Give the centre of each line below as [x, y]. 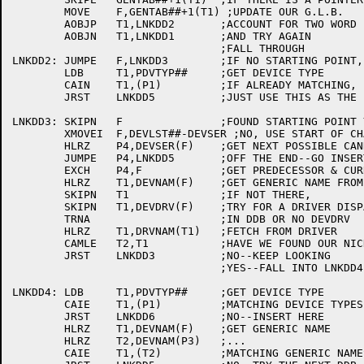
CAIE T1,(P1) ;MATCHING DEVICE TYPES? [38, 304]
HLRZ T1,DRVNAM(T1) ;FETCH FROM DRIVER [38, 231]
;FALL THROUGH [116, 48]
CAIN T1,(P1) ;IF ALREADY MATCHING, [38, 85]
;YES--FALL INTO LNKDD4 [116, 268]
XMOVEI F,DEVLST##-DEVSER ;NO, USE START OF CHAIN [38, 134]
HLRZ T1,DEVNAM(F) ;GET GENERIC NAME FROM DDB [38, 182]
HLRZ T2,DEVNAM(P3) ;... [38, 341]
